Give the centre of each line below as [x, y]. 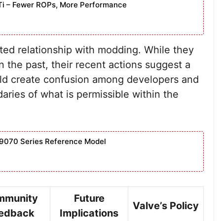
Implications [89, 213]
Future [89, 198]
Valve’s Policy [166, 206]
